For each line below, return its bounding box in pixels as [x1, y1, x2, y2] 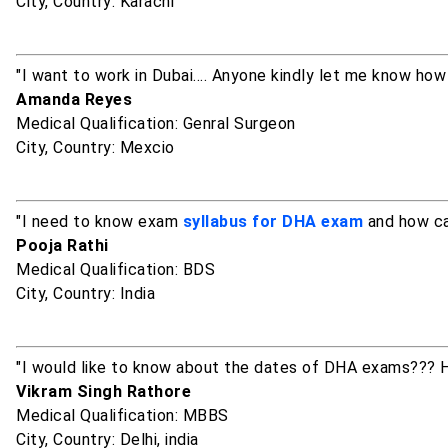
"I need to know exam [16, 212, 183, 232]
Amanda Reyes [16, 90, 132, 110]
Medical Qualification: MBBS [16, 406, 229, 426]
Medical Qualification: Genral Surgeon [16, 114, 296, 134]
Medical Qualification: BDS [16, 260, 215, 280]
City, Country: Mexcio [16, 138, 175, 158]
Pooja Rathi [16, 236, 109, 256]
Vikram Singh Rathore [16, 382, 191, 402]
